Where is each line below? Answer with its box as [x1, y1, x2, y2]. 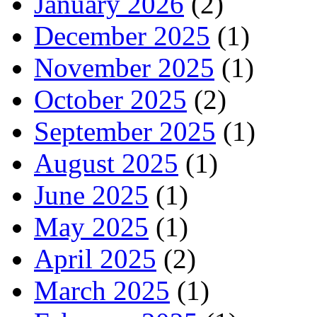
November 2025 [34, 52, 214, 83]
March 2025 [34, 275, 170, 306]
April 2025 [34, 243, 156, 274]
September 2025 [34, 115, 216, 146]
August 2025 [34, 147, 178, 178]
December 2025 [34, 20, 210, 51]
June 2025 [34, 179, 149, 210]
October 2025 [34, 83, 187, 115]
